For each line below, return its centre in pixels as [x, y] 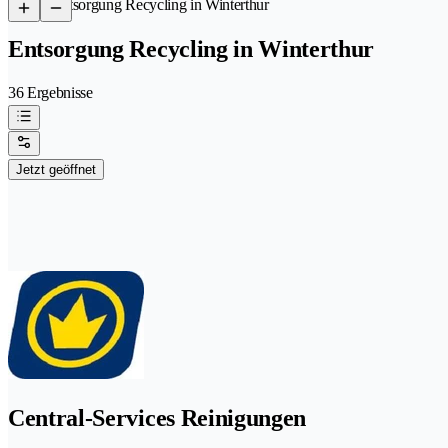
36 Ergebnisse [50, 92]
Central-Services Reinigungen [157, 417]
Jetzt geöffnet [56, 169]
